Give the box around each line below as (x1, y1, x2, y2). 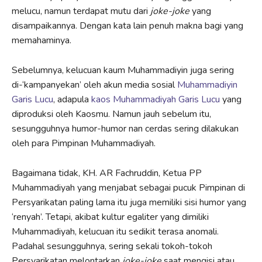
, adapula (53, 93, 91, 106)
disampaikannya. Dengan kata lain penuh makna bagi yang (12, 19, 243, 33)
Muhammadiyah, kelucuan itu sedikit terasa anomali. (12, 225, 219, 239)
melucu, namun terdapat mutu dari (12, 5, 150, 18)
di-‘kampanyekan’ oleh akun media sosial (12, 78, 177, 92)
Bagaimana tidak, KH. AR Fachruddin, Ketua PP (12, 167, 202, 180)
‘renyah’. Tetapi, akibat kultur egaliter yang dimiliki (12, 211, 209, 224)
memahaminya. (12, 34, 71, 47)
